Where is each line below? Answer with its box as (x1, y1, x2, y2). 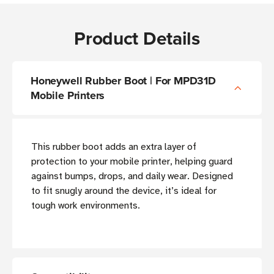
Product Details (74, 25, 200, 52)
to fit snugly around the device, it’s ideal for (31, 185, 217, 198)
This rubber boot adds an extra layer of (31, 141, 196, 154)
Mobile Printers (31, 87, 105, 104)
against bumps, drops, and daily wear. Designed (31, 170, 233, 183)
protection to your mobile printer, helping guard (31, 155, 232, 168)
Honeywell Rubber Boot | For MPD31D (31, 73, 216, 89)
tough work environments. (31, 199, 140, 212)
